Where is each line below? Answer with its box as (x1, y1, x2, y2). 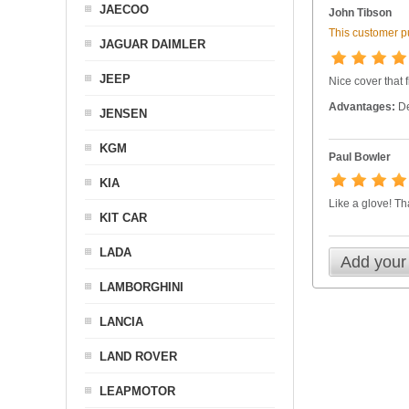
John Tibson (328, 6, 392, 20)
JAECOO (100, 3, 149, 16)
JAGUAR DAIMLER (100, 37, 205, 51)
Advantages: (328, 100, 395, 114)
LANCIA (100, 315, 143, 329)
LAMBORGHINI (100, 280, 184, 294)
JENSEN (100, 107, 147, 121)
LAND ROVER (100, 350, 177, 363)
